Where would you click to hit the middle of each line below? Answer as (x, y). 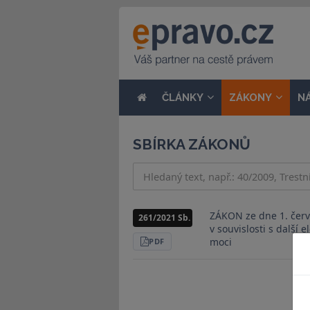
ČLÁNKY (183, 98)
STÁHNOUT (173, 244)
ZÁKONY (250, 98)
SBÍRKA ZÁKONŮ (192, 144)
